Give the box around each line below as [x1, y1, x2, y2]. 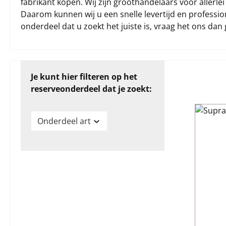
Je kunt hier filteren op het [31, 71, 137, 82]
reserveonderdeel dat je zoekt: [31, 83, 152, 94]
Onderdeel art [37, 116, 91, 127]
